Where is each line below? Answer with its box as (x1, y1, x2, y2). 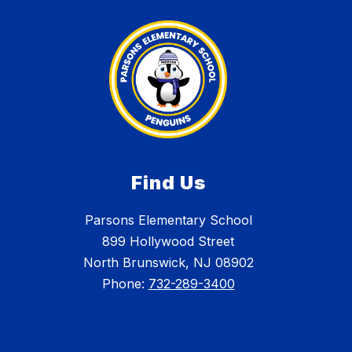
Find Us (130, 171, 206, 195)
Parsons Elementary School (84, 212, 252, 229)
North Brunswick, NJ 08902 (82, 255, 254, 271)
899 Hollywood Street (102, 233, 234, 250)
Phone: (101, 276, 148, 292)
